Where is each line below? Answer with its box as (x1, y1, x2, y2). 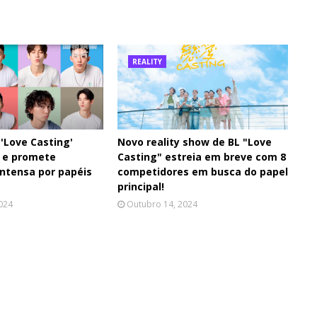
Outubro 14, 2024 (127, 198, 198, 210)
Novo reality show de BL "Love (117, 135, 272, 149)
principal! (117, 180, 165, 193)
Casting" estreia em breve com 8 (117, 150, 287, 163)
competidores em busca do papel (117, 165, 289, 178)
